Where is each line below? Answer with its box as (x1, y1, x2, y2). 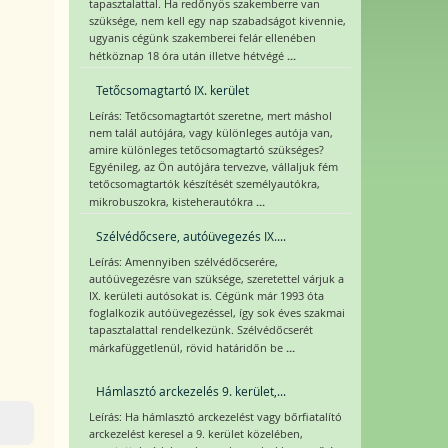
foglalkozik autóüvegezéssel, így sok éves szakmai (88, 306, 345, 320)
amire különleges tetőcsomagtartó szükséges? (88, 143, 324, 157)
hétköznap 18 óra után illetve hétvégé (88, 49, 287, 63)
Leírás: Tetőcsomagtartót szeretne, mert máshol (88, 109, 332, 123)
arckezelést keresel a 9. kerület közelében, (88, 427, 303, 441)
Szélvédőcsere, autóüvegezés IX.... (95, 228, 286, 244)
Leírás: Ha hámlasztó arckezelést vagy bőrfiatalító (88, 410, 342, 424)
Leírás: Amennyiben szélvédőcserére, (88, 255, 278, 269)
